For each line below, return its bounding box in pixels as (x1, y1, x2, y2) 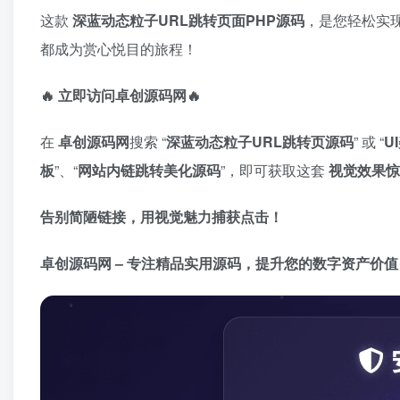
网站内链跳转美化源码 (78, 160, 221, 181)
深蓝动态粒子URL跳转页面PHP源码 (72, 10, 304, 31)
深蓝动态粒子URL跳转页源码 (166, 131, 354, 153)
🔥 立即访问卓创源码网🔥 (40, 85, 201, 106)
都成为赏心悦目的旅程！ (40, 38, 197, 60)
